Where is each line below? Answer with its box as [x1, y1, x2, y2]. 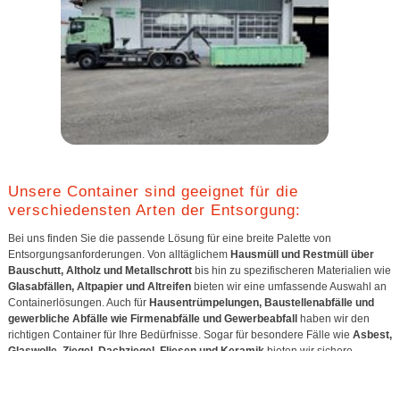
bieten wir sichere [263, 344, 353, 357]
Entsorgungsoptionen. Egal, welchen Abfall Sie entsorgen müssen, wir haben [7, 360, 381, 373]
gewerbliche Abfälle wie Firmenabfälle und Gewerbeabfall [7, 312, 297, 325]
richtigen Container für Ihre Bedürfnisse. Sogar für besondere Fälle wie [7, 328, 353, 341]
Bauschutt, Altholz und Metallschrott [7, 263, 192, 277]
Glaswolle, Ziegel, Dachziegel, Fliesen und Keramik [7, 344, 264, 357]
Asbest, [352, 328, 392, 341]
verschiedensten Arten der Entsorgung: [7, 200, 301, 219]
